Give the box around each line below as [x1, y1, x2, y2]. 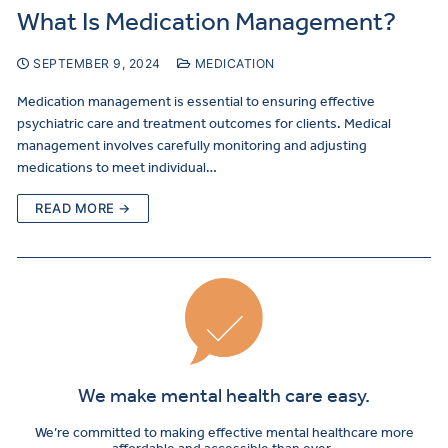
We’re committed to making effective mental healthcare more [34, 423, 414, 441]
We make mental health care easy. [78, 382, 370, 407]
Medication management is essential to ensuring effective [17, 93, 375, 111]
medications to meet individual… [17, 159, 217, 177]
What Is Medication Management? [17, 6, 396, 38]
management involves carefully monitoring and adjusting [17, 137, 367, 155]
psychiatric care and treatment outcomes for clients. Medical [17, 115, 391, 133]
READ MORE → [35, 200, 131, 217]
